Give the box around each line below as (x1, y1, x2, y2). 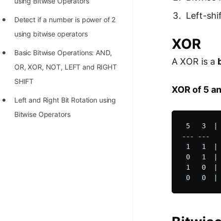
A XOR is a (172, 56, 218, 67)
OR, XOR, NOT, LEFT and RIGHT (14, 63, 117, 71)
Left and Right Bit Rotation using (14, 96, 116, 104)
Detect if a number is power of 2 (14, 15, 116, 24)
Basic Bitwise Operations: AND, (14, 48, 112, 57)
